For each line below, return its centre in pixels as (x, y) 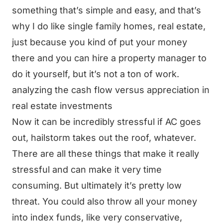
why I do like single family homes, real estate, (109, 26)
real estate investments (62, 106)
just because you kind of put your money (100, 42)
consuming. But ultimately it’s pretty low (97, 185)
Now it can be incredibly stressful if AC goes (107, 122)
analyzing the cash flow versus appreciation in (111, 90)
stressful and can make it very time (87, 169)
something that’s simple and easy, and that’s (107, 10)
